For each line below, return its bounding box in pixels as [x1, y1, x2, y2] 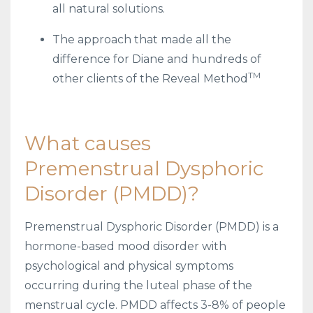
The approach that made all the [52, 32, 231, 46]
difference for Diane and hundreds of [52, 52, 261, 66]
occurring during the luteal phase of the [24, 278, 252, 292]
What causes [24, 131, 151, 155]
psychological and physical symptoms [24, 259, 233, 272]
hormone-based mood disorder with [24, 239, 226, 253]
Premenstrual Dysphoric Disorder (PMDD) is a [24, 219, 279, 233]
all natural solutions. [52, 1, 165, 15]
